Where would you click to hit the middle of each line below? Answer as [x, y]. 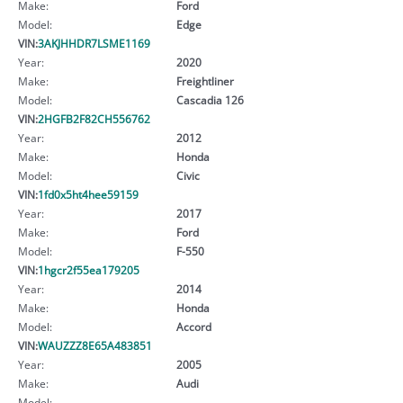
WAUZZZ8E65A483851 [95, 345]
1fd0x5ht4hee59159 [88, 194]
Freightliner [205, 81]
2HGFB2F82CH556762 [94, 118]
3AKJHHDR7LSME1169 [94, 43]
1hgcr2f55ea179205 [89, 269]
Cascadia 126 [210, 99]
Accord [193, 326]
